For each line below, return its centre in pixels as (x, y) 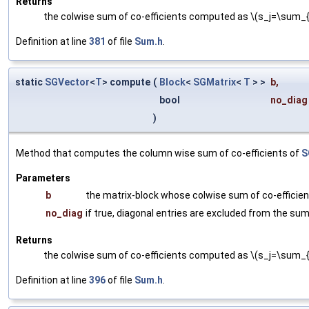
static (30, 82)
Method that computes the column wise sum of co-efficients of (159, 153)
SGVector (67, 82)
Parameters (43, 178)
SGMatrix (215, 82)
